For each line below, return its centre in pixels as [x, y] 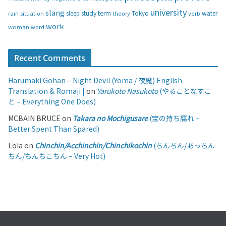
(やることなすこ [185, 91]
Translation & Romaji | [46, 91]
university [168, 12]
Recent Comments [50, 58]
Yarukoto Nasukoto [127, 91]
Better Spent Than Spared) [54, 129]
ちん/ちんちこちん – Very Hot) [57, 156]
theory [121, 13]
